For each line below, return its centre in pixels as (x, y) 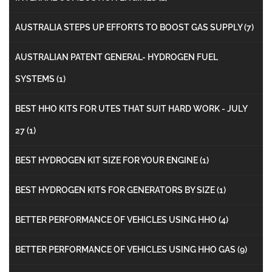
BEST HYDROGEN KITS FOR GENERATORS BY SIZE (116, 190)
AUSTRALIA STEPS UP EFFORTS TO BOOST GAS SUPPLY (130, 27)
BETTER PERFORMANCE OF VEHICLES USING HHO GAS (126, 249)
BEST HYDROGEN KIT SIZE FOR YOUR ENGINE (107, 160)
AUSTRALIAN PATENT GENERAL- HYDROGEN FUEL (117, 57)
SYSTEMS (36, 79)
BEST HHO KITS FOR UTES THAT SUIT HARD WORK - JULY (131, 108)
